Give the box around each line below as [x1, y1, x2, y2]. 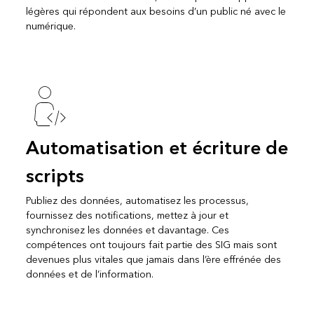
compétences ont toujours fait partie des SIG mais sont [25, 235, 277, 254]
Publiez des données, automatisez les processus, [25, 191, 249, 210]
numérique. [25, 17, 76, 35]
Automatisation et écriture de [25, 132, 288, 165]
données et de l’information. [25, 265, 153, 283]
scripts [25, 160, 84, 193]
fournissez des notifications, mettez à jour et [25, 206, 228, 224]
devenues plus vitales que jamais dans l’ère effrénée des [25, 250, 281, 268]
